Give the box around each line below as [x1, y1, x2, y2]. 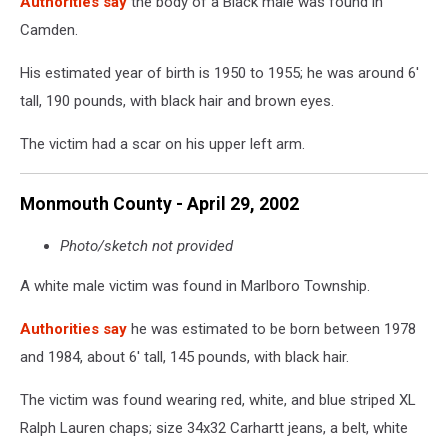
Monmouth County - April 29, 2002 [20, 194, 299, 215]
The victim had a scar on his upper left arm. [20, 134, 305, 153]
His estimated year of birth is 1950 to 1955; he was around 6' [20, 63, 419, 82]
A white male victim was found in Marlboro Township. [20, 276, 370, 295]
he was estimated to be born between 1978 [127, 319, 416, 338]
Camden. [20, 20, 78, 39]
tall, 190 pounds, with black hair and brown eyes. [20, 91, 334, 110]
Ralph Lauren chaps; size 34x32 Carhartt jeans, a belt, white [20, 418, 408, 437]
